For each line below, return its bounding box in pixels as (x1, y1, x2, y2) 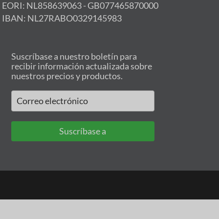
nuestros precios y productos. (11, 70, 123, 81)
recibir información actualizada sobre (11, 60, 152, 71)
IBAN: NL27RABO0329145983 (1, 13, 123, 23)
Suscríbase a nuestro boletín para (11, 50, 137, 62)
